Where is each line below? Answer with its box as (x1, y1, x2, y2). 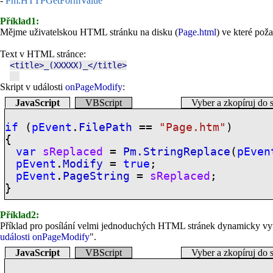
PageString (62, 169, 130, 182)
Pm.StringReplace (122, 145, 230, 158)
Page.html (178, 26, 216, 37)
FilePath (79, 121, 133, 133)
